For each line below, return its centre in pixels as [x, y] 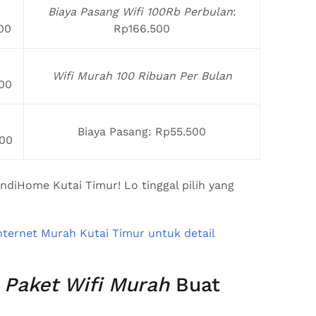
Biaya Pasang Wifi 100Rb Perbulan [140, 11]
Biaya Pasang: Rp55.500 [142, 131]
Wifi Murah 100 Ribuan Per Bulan [142, 75]
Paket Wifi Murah [87, 284]
